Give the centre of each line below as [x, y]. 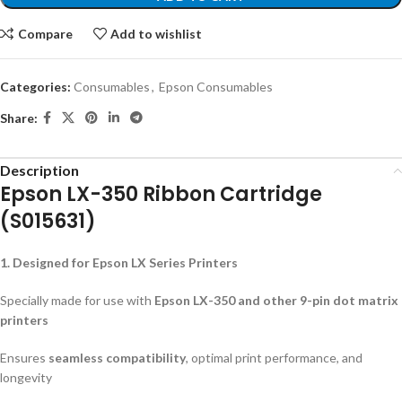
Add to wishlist [157, 33]
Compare [45, 33]
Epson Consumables [216, 87]
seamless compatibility [117, 358]
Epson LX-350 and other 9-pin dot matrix [276, 300]
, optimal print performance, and [274, 358]
